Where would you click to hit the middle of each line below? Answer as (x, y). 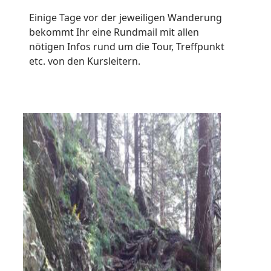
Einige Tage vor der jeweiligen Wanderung (126, 18)
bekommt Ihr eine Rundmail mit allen (114, 32)
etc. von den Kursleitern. (85, 61)
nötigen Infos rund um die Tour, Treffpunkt (127, 47)
